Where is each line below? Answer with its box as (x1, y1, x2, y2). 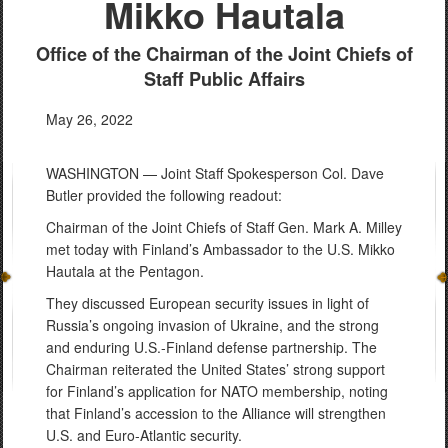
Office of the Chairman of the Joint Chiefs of (35, 41, 413, 67)
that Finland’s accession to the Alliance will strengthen (46, 403, 386, 423)
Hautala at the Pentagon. (46, 261, 204, 281)
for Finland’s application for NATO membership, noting (46, 381, 388, 401)
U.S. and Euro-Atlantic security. (46, 425, 246, 445)
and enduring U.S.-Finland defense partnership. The (46, 337, 377, 357)
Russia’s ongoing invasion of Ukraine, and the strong (46, 315, 379, 335)
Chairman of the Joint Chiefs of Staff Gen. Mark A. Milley (46, 217, 402, 237)
